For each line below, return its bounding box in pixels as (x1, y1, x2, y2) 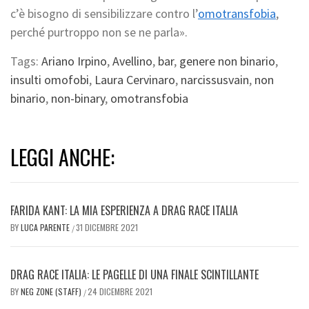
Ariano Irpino (41, 53, 107, 70)
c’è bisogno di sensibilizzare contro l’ (10, 6, 198, 22)
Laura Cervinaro (94, 72, 175, 88)
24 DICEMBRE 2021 (88, 286, 152, 298)
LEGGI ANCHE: (10, 141, 114, 173)
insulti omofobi (10, 72, 89, 88)
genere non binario (179, 53, 275, 70)
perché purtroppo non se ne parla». (10, 24, 188, 41)
